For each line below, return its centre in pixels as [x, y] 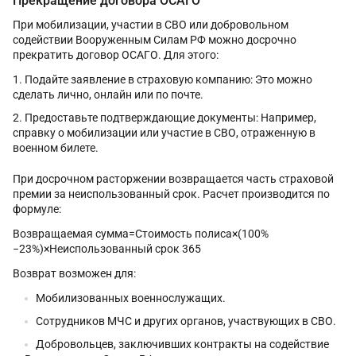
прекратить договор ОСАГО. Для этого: [116, 54]
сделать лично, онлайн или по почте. [108, 94]
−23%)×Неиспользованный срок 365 [107, 248]
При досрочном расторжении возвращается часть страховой [173, 178]
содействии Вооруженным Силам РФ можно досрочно [155, 39]
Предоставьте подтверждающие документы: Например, [170, 117]
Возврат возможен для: [74, 273]
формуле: [38, 209]
